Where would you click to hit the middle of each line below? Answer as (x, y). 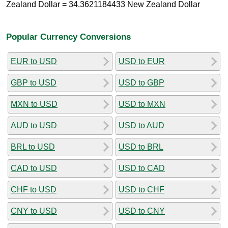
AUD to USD (34, 125)
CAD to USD (34, 168)
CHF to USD (34, 189)
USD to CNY (142, 211)
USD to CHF (141, 189)
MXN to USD (34, 104)
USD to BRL (141, 147)
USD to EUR (142, 61)
